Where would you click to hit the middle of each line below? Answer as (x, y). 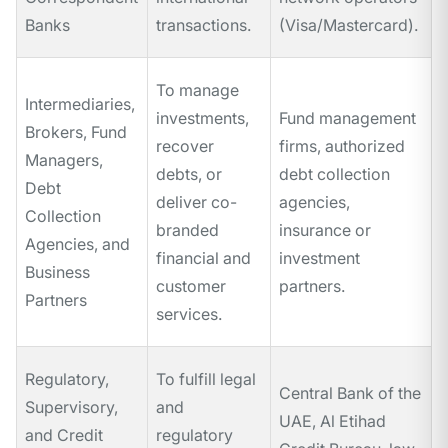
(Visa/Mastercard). (348, 25)
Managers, (64, 160)
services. (189, 314)
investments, (202, 118)
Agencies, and (77, 244)
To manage (197, 90)
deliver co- (196, 202)
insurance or (325, 230)
